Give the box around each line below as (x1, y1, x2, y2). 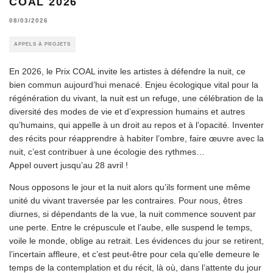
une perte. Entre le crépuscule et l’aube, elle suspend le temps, (9, 222, 252, 232)
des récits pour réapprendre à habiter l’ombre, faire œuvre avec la (9, 133, 264, 143)
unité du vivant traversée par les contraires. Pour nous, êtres (9, 195, 243, 205)
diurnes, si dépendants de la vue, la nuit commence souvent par (9, 208, 256, 219)
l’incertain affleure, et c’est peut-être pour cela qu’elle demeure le (9, 249, 260, 259)
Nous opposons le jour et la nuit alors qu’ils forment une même (9, 182, 250, 192)
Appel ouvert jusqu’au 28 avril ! (9, 160, 128, 170)
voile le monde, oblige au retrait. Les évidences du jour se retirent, (9, 235, 264, 246)
